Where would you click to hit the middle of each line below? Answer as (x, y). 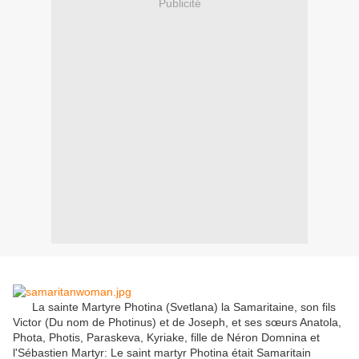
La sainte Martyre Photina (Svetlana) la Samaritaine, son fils (174, 307)
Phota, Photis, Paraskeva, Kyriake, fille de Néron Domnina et (166, 338)
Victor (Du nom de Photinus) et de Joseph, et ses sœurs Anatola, (177, 323)
